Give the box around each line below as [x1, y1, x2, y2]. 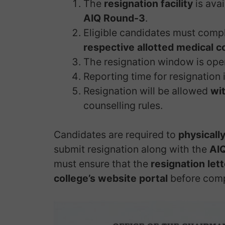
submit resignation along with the [54, 143, 209, 155]
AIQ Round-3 [83, 12, 145, 24]
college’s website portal [54, 172, 168, 184]
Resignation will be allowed [83, 84, 210, 97]
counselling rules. [83, 99, 163, 111]
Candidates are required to [54, 128, 178, 141]
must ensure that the [54, 157, 151, 170]
